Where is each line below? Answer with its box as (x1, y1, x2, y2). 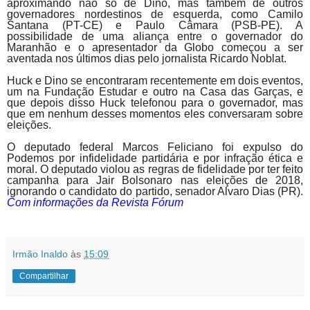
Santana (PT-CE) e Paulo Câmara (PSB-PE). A (7, 19, 303, 31)
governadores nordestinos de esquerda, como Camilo (7, 8, 303, 20)
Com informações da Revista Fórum (7, 196, 183, 208)
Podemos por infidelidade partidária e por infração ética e (7, 152, 303, 164)
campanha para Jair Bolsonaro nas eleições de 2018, (7, 174, 303, 186)
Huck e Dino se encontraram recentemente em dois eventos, (7, 74, 303, 86)
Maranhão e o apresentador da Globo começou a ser (7, 41, 303, 53)
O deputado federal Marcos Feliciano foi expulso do (7, 140, 303, 153)
